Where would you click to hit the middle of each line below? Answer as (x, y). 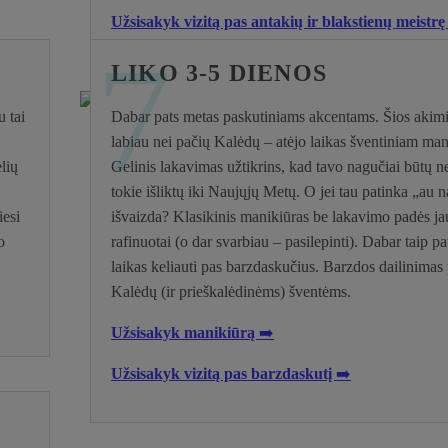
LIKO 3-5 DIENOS (219, 72)
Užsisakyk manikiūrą (185, 332)
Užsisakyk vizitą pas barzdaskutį (223, 373)
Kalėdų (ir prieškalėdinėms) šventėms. (231, 291)
